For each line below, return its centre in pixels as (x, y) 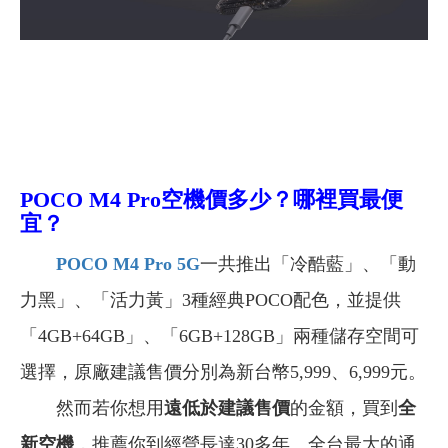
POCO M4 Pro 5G (128, 264)
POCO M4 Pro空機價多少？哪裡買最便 (211, 200)
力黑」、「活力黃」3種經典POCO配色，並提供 (210, 300)
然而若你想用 (92, 408)
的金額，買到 (344, 408)
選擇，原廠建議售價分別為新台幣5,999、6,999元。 (223, 372)
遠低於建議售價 (227, 408)
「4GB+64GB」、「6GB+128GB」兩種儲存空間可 (219, 336)
